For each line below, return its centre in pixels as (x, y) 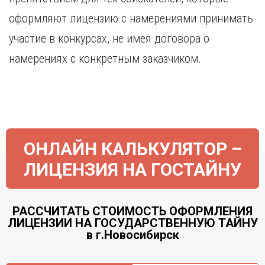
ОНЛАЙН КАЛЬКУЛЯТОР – (132, 149)
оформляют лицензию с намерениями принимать (131, 18)
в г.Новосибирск (132, 235)
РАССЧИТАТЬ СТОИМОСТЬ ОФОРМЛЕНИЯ (132, 211)
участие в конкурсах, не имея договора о (109, 38)
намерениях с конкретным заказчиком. (105, 59)
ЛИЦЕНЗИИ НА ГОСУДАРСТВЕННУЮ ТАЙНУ (132, 223)
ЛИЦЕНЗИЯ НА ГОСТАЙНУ (132, 169)
